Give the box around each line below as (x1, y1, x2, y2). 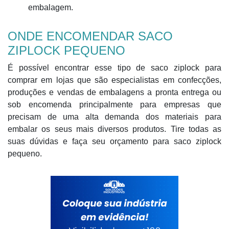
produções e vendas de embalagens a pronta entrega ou (8, 88, 221, 97)
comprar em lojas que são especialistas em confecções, (8, 76, 221, 84)
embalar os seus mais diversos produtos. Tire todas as (8, 125, 221, 133)
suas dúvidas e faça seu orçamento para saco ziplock (8, 137, 221, 146)
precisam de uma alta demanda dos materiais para (8, 112, 221, 121)
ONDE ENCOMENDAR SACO (8, 29, 173, 43)
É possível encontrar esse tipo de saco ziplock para (8, 63, 221, 72)
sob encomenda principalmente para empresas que (8, 100, 221, 109)
